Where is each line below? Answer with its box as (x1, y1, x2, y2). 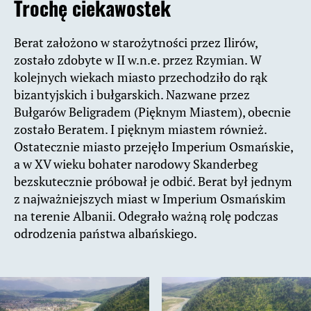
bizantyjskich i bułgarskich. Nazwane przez (14, 86, 250, 103)
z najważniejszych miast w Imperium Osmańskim (14, 190, 286, 208)
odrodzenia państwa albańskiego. (14, 225, 197, 242)
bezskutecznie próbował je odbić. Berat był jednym (14, 173, 292, 190)
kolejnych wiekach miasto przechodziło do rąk (14, 69, 267, 86)
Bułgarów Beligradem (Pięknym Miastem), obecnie (14, 103, 291, 121)
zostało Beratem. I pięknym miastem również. (14, 121, 267, 138)
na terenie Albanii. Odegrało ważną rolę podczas (14, 208, 278, 225)
